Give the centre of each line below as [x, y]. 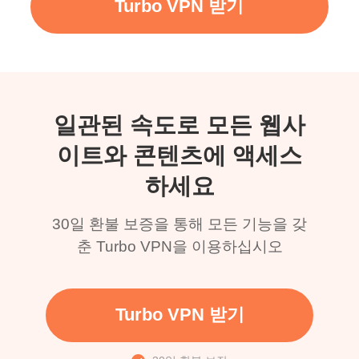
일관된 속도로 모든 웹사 [179, 125]
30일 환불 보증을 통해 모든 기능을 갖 [179, 224]
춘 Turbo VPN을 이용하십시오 [179, 246]
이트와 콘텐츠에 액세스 [179, 156]
